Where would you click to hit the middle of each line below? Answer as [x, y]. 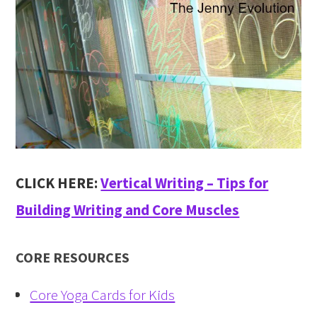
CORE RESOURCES [73, 257]
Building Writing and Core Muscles [128, 209]
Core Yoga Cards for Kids [103, 294]
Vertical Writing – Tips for [185, 183]
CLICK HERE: [58, 183]
